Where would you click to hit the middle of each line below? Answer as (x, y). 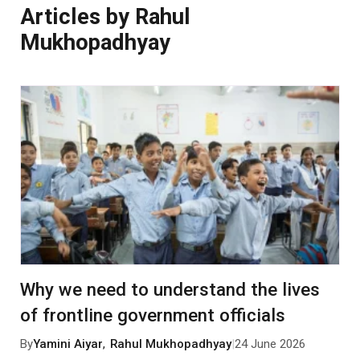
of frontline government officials (152, 315)
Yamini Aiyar (67, 344)
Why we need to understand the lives (170, 289)
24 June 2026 (270, 344)
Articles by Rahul (105, 16)
